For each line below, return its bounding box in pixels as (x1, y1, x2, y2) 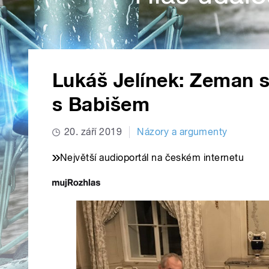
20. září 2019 (64, 126, 122, 138)
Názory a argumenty (137, 126, 228, 138)
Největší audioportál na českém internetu (60, 152, 244, 164)
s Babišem (52, 93, 150, 116)
